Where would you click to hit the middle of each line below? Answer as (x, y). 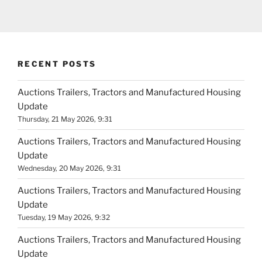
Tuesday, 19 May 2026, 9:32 (64, 217)
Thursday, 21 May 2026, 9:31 (65, 119)
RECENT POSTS (57, 63)
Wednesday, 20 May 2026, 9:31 (69, 168)
